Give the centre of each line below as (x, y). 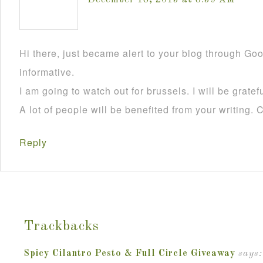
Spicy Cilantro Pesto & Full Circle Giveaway (129, 254)
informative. (47, 72)
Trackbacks (61, 227)
